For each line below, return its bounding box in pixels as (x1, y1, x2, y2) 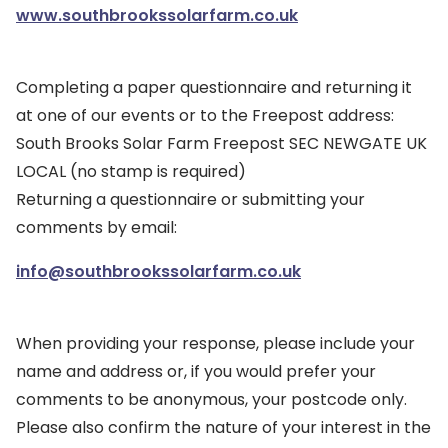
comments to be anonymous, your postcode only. (16, 388, 407, 411)
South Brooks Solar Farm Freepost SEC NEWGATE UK (16, 132, 427, 155)
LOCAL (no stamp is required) (16, 160, 246, 183)
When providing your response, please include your (16, 332, 415, 355)
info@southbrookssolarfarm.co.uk (16, 260, 301, 283)
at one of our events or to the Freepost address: (16, 104, 394, 127)
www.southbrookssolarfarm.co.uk (16, 4, 298, 27)
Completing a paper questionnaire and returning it (16, 76, 412, 99)
